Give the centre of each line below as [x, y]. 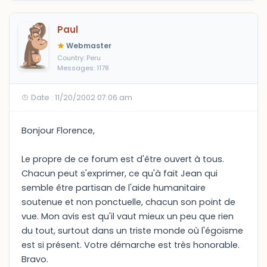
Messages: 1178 [83, 68]
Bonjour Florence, [58, 131]
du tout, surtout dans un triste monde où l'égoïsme [132, 231]
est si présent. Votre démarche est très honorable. [131, 245]
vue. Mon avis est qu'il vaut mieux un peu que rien [128, 216]
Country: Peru [79, 58]
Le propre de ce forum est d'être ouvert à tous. [123, 159]
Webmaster [88, 46]
